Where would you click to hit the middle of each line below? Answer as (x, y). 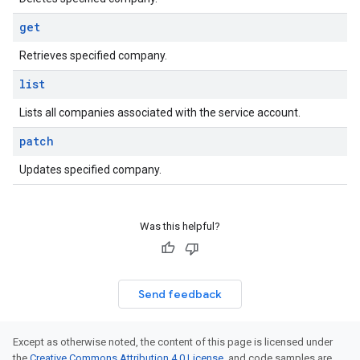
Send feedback (180, 294)
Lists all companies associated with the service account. (160, 112)
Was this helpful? (180, 226)
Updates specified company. (90, 170)
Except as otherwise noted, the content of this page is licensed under (173, 342)
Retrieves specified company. (93, 55)
